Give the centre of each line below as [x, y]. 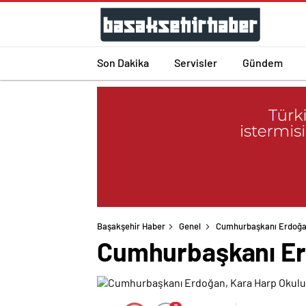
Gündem [263, 62]
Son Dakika [123, 62]
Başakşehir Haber [131, 226]
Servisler [196, 62]
